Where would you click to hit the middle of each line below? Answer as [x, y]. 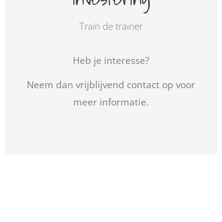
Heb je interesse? [111, 60]
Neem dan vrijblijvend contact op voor [111, 85]
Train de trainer [111, 26]
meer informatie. [111, 102]
